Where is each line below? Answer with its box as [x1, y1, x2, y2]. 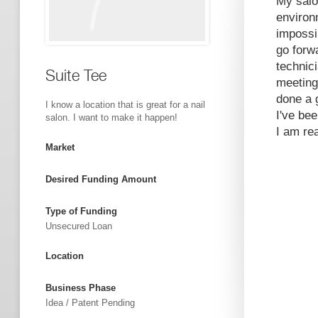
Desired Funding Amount [45, 174, 156, 185]
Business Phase [45, 283, 116, 293]
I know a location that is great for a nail [45, 99, 205, 110]
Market [45, 142, 75, 153]
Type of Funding [45, 206, 117, 216]
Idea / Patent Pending [45, 297, 135, 308]
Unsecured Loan [45, 221, 112, 231]
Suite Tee [45, 66, 106, 84]
